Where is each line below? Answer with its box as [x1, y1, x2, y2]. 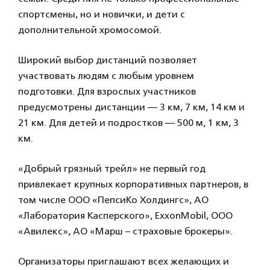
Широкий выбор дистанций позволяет [18, 54, 197, 66]
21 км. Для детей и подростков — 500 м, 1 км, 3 [18, 117, 239, 128]
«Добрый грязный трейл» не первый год [18, 163, 206, 174]
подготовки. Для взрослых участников [18, 86, 196, 97]
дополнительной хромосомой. [18, 24, 162, 36]
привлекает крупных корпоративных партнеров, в [18, 178, 248, 190]
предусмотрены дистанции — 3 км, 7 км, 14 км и [18, 101, 245, 113]
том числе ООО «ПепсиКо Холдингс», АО [18, 194, 209, 206]
